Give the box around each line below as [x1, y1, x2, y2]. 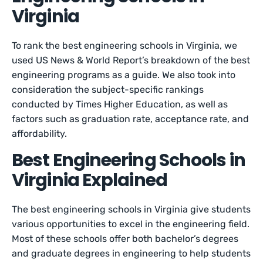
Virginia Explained [12, 168, 167, 193]
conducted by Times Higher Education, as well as [12, 99, 228, 110]
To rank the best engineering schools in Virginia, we [12, 40, 238, 51]
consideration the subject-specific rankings [12, 84, 204, 95]
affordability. [12, 128, 67, 139]
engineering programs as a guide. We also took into [12, 69, 236, 80]
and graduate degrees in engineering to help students [12, 248, 251, 259]
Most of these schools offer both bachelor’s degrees [12, 233, 239, 244]
